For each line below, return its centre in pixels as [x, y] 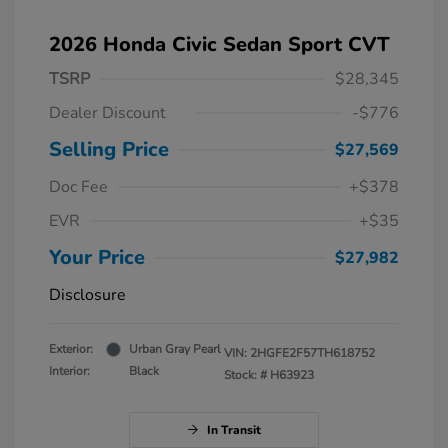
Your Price [97, 258]
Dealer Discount [107, 113]
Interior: [69, 371]
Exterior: [71, 349]
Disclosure [87, 295]
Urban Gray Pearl [175, 349]
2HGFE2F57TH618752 [312, 353]
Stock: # [245, 375]
